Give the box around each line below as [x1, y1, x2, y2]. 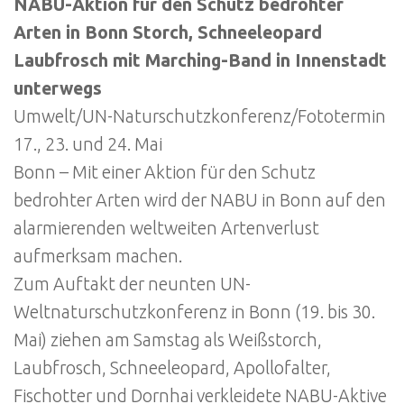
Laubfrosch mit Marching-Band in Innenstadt [14, 50, 387, 70]
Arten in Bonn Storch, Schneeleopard [14, 22, 322, 42]
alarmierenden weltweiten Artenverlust [14, 217, 319, 238]
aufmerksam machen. [14, 245, 182, 266]
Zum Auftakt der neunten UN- [14, 273, 251, 294]
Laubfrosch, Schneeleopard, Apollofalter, [14, 357, 331, 378]
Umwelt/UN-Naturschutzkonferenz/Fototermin [14, 106, 386, 126]
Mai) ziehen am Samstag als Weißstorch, [14, 329, 322, 350]
